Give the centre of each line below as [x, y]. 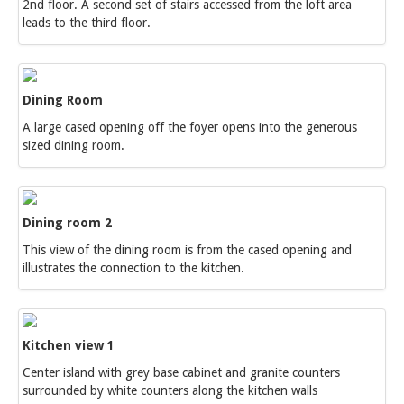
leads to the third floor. [87, 23]
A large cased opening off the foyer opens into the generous [190, 127]
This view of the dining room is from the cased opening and [187, 250]
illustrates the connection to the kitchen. [133, 268]
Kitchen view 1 [69, 345]
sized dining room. [73, 145]
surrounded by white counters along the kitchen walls [170, 390]
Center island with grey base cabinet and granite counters [181, 372]
